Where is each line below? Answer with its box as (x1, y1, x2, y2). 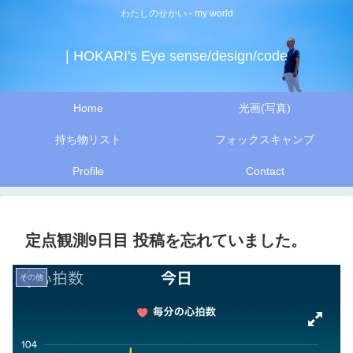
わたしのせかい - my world (120, 8, 233, 20)
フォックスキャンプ (215, 133, 314, 147)
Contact (245, 165, 284, 178)
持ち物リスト (55, 133, 121, 147)
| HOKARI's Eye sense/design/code (65, 48, 288, 65)
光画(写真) (239, 102, 291, 115)
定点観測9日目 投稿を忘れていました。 (25, 232, 307, 250)
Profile (72, 165, 104, 178)
